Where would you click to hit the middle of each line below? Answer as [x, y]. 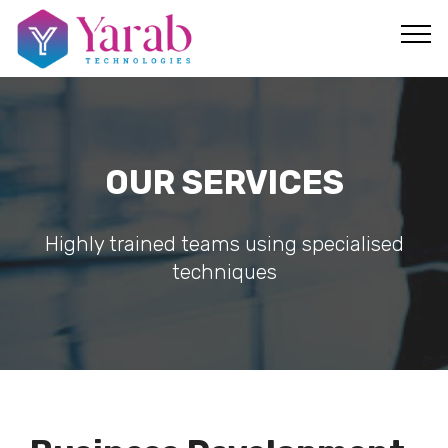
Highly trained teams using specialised [224, 244]
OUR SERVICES [224, 182]
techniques [224, 272]
